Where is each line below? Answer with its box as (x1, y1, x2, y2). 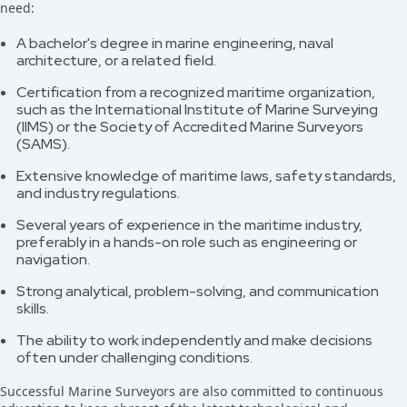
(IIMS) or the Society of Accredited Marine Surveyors (16, 117, 363, 136)
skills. (16, 299, 49, 318)
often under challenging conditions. (16, 348, 253, 367)
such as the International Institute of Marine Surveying (16, 100, 378, 119)
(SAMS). (16, 134, 70, 154)
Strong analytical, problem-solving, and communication (16, 282, 379, 301)
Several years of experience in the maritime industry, (16, 215, 362, 234)
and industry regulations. (16, 184, 180, 203)
